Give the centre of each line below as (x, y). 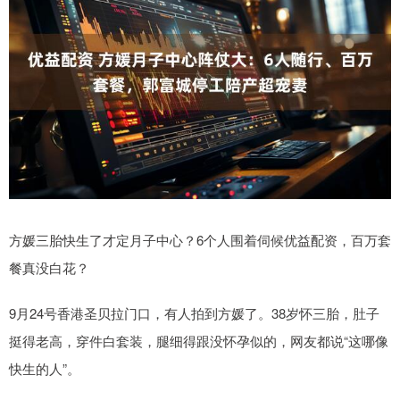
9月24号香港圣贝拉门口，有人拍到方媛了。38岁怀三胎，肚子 (194, 313)
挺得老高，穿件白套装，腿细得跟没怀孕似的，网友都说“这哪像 (199, 341)
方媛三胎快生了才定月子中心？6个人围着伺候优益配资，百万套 (200, 240)
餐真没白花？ (49, 268)
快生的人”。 (45, 369)
